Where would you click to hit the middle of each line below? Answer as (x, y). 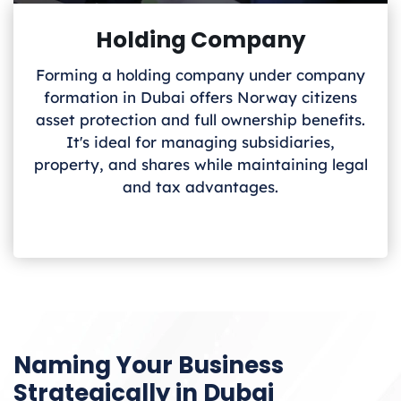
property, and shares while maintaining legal (200, 164)
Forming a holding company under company (200, 74)
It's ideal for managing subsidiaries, (200, 141)
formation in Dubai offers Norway (171, 97)
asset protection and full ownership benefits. (200, 119)
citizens (329, 97)
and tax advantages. (200, 186)
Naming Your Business (149, 365)
